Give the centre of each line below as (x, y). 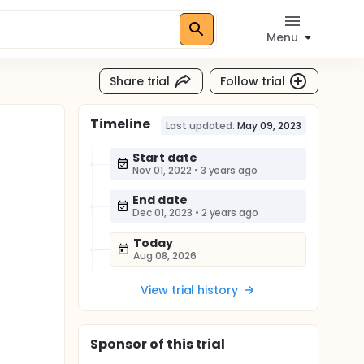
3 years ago (229, 170)
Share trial (140, 81)
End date (160, 200)
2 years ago (230, 212)
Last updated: (200, 126)
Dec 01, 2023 (162, 212)
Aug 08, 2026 (165, 256)
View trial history (189, 290)
